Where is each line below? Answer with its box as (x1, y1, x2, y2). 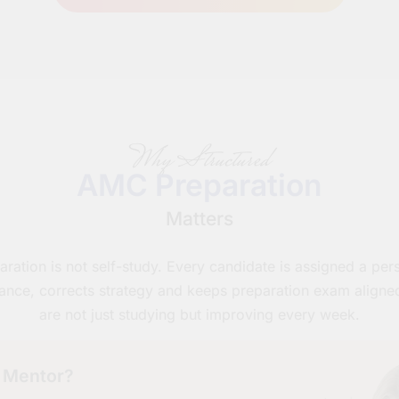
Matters (166, 208, 233, 231)
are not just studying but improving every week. (39, 305, 360, 323)
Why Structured (130, 138, 269, 184)
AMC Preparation (77, 167, 322, 204)
